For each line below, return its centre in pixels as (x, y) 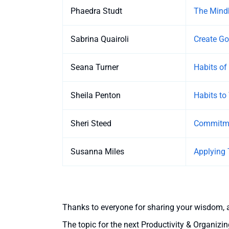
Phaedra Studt (96, 11)
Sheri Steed (91, 124)
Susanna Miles (97, 152)
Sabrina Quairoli (100, 39)
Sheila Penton (96, 96)
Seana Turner (95, 67)
